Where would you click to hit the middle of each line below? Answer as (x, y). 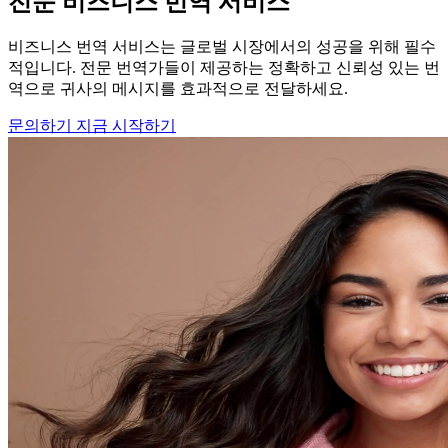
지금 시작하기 (126, 126)
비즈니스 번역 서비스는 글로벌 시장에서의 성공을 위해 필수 (222, 47)
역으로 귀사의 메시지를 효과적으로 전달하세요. (178, 89)
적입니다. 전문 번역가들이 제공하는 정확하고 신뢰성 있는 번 (224, 68)
